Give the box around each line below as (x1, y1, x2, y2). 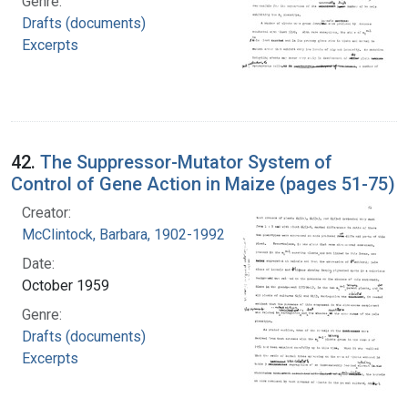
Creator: (22, 203, 71, 221)
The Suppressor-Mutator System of (40, 150, 332, 173)
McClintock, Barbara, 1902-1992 (22, 225, 225, 243)
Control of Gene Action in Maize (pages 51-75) (11, 172, 395, 195)
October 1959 (22, 276, 109, 294)
